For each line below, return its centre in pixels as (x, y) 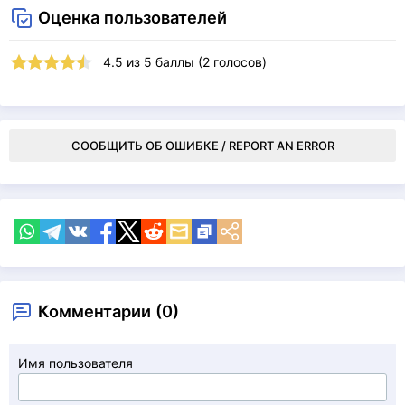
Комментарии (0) (108, 311)
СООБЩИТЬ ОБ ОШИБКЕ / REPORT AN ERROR (202, 146)
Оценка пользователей (132, 17)
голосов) (238, 62)
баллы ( (177, 62)
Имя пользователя (75, 363)
